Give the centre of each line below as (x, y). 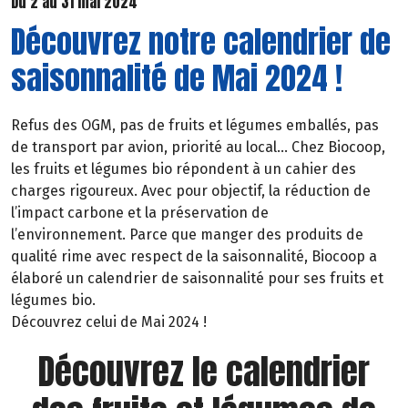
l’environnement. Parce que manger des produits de (187, 235)
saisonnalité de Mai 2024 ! (177, 78)
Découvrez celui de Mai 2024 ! (109, 322)
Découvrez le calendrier (204, 372)
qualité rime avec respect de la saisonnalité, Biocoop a (194, 257)
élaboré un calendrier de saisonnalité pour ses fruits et (197, 279)
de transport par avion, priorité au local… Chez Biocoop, (198, 148)
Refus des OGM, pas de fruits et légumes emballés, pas (195, 126)
